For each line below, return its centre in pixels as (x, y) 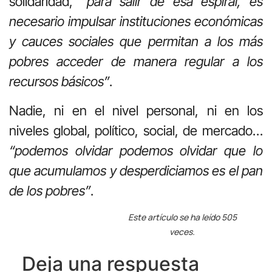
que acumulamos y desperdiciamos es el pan (136, 170)
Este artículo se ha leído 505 (182, 217)
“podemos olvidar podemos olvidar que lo (136, 150)
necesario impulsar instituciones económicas (136, 22)
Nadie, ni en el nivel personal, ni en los (136, 110)
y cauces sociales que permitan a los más (136, 42)
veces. (182, 231)
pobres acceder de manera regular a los (136, 62)
